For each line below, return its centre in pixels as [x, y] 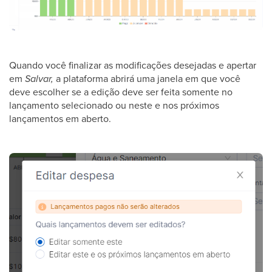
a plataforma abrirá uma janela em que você [148, 78]
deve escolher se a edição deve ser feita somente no [121, 91]
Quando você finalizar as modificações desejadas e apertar [133, 65]
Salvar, [40, 78]
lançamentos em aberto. [60, 118]
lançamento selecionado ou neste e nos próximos [114, 105]
